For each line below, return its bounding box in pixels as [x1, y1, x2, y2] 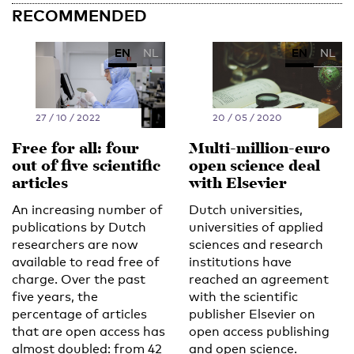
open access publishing [189, 323, 330, 339]
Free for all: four [12, 137, 139, 162]
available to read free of [12, 254, 160, 269]
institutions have [189, 254, 292, 269]
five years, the [12, 288, 98, 304]
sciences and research [189, 236, 323, 252]
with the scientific [189, 288, 298, 304]
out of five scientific [12, 154, 160, 179]
